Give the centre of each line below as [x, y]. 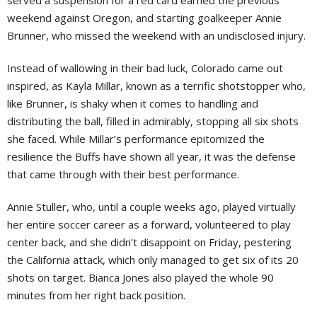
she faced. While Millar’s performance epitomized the [136, 139]
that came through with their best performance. [123, 174]
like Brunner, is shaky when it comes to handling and [133, 103]
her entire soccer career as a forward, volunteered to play [149, 224]
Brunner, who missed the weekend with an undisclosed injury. [156, 35]
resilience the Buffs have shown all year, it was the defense [151, 156]
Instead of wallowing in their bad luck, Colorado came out [145, 68]
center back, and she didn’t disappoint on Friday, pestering [149, 242]
